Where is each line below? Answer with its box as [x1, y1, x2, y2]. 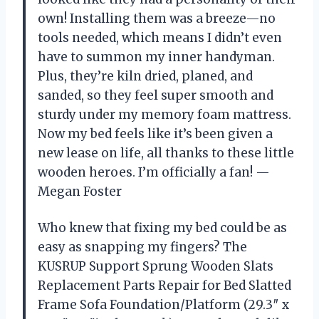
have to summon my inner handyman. [38, 49, 275, 66]
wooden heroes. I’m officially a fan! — [38, 164, 270, 181]
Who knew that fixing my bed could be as [38, 220, 287, 236]
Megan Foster [38, 184, 122, 200]
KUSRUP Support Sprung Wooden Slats [38, 258, 273, 275]
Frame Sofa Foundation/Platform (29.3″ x [38, 297, 289, 313]
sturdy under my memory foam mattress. [38, 107, 291, 123]
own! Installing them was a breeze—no [38, 11, 276, 27]
